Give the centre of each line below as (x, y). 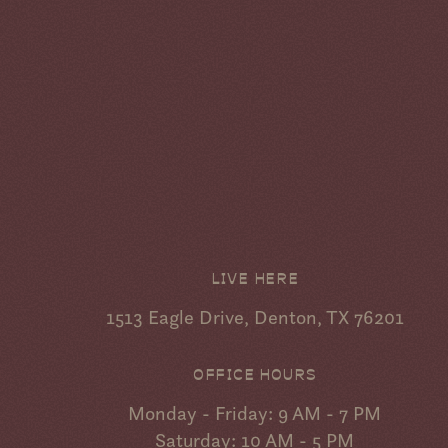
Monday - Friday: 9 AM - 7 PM (255, 413)
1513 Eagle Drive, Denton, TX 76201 (254, 316)
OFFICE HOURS (254, 373)
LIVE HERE (254, 277)
